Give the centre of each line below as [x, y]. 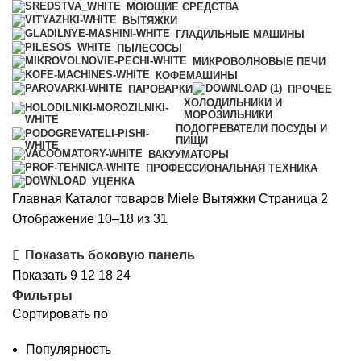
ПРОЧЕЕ [310, 89]
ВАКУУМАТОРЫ [189, 154]
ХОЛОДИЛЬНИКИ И [232, 102]
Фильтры [42, 296]
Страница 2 [293, 198]
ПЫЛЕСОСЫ [149, 48]
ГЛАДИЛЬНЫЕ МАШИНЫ [240, 34]
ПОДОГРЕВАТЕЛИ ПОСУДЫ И [252, 128]
